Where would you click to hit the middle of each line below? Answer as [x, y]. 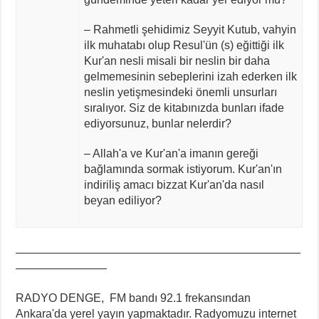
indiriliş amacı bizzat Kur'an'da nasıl [174, 184]
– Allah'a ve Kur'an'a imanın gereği [171, 153]
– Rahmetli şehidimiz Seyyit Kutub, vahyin [190, 29]
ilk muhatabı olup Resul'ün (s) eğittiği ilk [184, 45]
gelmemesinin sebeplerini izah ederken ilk [190, 76]
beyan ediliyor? [122, 200]
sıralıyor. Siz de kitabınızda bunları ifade [184, 108]
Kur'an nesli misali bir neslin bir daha [177, 61]
